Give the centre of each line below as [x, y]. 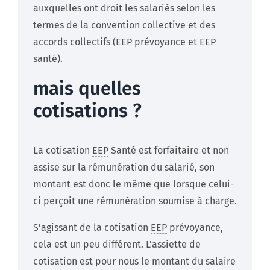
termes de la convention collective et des [124, 25]
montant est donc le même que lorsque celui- [133, 184]
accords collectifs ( [74, 42]
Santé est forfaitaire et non [169, 151]
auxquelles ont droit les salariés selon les [124, 8]
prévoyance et [166, 42]
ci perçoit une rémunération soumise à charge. [135, 201]
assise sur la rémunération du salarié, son [124, 168]
